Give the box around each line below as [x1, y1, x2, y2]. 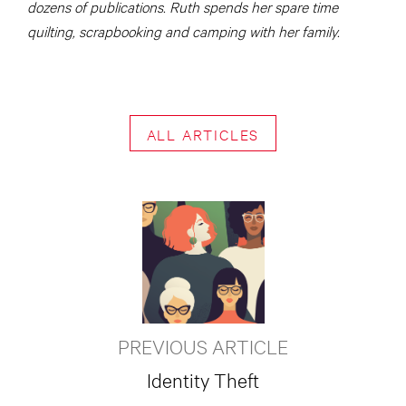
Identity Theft [147, 366, 259, 391]
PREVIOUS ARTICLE [118, 333, 288, 358]
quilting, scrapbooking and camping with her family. [27, 21, 340, 41]
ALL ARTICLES [146, 123, 260, 143]
